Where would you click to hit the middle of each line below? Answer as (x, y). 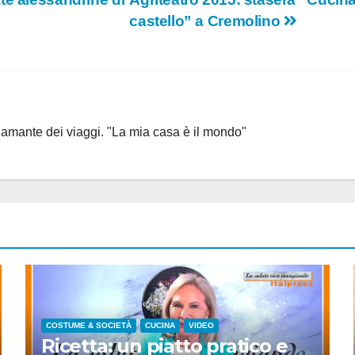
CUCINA (160, 326)
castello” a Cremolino (206, 21)
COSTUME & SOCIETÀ (89, 326)
